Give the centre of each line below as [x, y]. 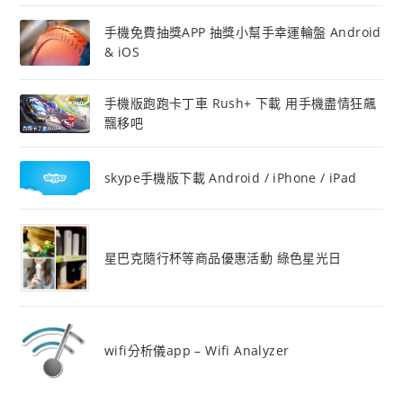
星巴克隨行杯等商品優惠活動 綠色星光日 [223, 257]
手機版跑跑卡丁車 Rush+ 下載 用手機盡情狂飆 [240, 103]
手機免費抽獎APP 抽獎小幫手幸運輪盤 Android [242, 32]
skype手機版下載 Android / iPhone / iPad [230, 178]
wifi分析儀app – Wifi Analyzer [197, 351]
